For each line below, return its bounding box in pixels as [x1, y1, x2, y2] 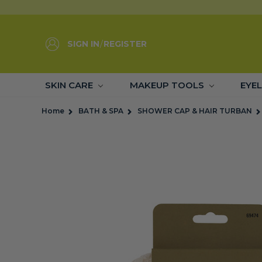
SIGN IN [67, 38, 99, 49]
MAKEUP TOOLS [129, 80, 206, 91]
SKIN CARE [44, 80, 95, 91]
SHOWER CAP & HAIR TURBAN [137, 106, 252, 115]
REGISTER [103, 38, 147, 49]
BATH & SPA [78, 106, 123, 115]
